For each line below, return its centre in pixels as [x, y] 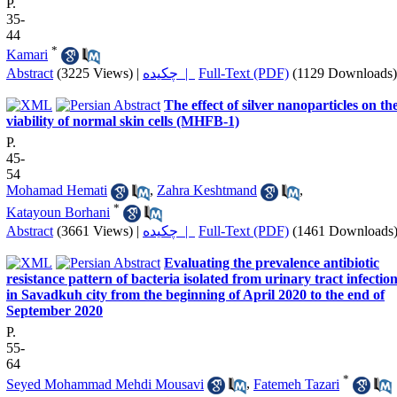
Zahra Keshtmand [207, 191]
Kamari [27, 54]
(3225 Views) [95, 74]
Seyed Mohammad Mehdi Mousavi [105, 384]
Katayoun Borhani [58, 212]
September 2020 [54, 311]
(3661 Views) [95, 231]
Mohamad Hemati [57, 191]
